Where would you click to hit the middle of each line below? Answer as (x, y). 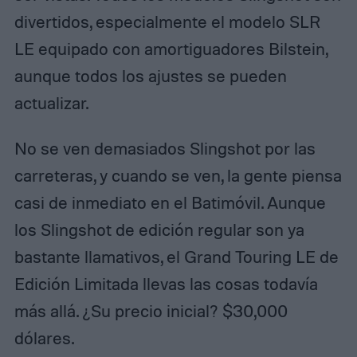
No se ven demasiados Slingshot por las (165, 149)
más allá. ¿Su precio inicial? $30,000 (151, 311)
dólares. (44, 338)
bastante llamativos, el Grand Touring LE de (176, 257)
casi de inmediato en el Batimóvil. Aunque (170, 203)
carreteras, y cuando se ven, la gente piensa (178, 176)
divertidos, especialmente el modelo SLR (167, 21)
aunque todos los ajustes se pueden (150, 75)
